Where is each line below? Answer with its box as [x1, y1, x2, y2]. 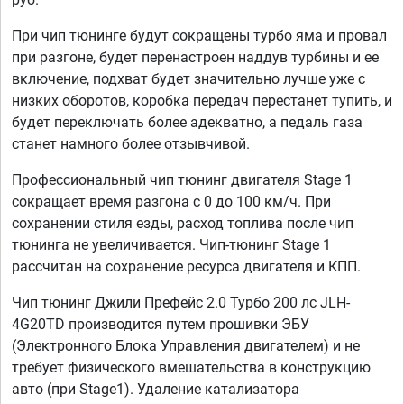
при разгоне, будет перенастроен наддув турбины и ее [12, 49, 379, 67]
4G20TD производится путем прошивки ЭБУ [12, 316, 309, 334]
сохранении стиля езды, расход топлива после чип [12, 215, 353, 233]
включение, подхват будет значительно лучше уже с [12, 70, 365, 88]
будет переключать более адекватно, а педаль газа [12, 114, 363, 132]
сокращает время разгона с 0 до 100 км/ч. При [12, 193, 331, 211]
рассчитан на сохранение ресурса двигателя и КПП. [12, 258, 361, 276]
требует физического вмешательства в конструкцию [12, 359, 371, 377]
